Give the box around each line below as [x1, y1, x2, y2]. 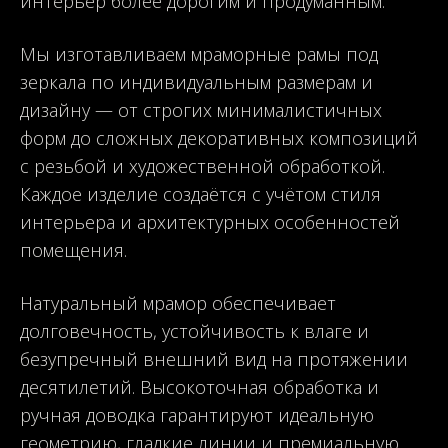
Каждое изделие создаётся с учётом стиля [20, 181, 381, 206]
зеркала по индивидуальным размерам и [20, 69, 373, 94]
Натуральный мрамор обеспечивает [20, 290, 336, 315]
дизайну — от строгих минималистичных [20, 97, 382, 122]
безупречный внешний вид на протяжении [20, 346, 408, 371]
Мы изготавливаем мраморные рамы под [20, 41, 378, 66]
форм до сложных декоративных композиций [20, 125, 418, 150]
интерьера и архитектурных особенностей [20, 209, 400, 234]
